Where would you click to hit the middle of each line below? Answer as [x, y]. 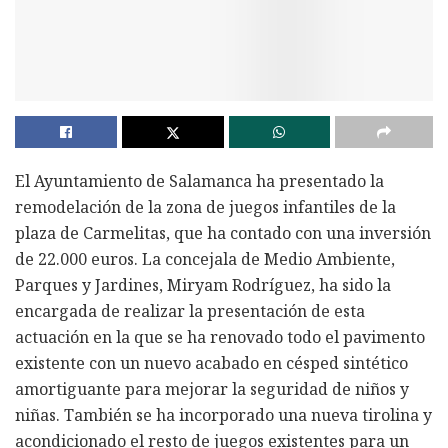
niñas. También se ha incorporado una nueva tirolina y [223, 414]
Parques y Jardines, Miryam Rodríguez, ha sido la [203, 284]
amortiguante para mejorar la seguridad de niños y [212, 388]
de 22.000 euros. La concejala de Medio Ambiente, [205, 258]
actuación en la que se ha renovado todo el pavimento [220, 336]
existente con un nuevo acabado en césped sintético [211, 362]
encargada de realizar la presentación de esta [190, 310]
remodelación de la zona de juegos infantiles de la [205, 206]
